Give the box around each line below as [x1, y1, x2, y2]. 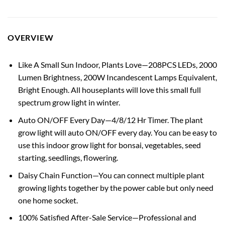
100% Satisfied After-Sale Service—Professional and [18, 212, 196, 222]
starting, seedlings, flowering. [18, 153, 118, 163]
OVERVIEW [8, 33, 54, 43]
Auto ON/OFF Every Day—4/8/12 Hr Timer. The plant [18, 115, 203, 125]
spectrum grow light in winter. [18, 97, 120, 107]
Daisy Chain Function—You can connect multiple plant [18, 170, 204, 180]
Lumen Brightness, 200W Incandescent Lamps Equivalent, [18, 72, 217, 82]
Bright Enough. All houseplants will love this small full [18, 85, 201, 95]
